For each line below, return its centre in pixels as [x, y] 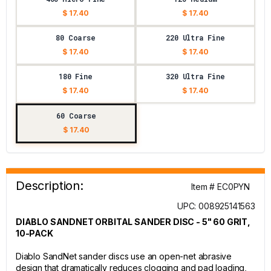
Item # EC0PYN [220, 187]
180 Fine [76, 76]
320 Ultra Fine [195, 76]
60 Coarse [76, 116]
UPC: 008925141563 [216, 206]
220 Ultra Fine [195, 38]
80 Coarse [76, 38]
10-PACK [34, 233]
